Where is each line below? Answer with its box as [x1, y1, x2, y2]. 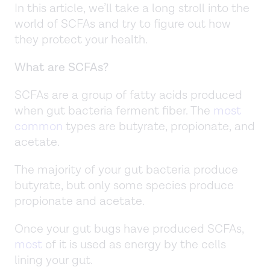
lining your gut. [14, 253, 93, 269]
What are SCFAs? [14, 60, 108, 76]
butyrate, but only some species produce [14, 178, 234, 194]
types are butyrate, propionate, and [63, 119, 255, 135]
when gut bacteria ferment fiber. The [14, 103, 213, 119]
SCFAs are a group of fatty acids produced [14, 87, 242, 104]
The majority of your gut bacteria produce [14, 162, 238, 178]
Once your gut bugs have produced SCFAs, [14, 221, 244, 237]
